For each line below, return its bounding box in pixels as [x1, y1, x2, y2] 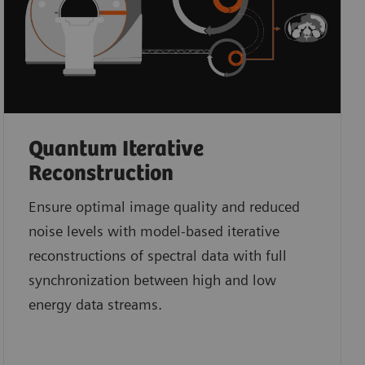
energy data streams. [28, 295, 162, 313]
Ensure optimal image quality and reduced [28, 197, 300, 215]
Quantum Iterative [28, 136, 204, 162]
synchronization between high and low [28, 270, 276, 288]
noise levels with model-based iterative [28, 222, 279, 240]
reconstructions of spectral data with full [28, 246, 287, 264]
